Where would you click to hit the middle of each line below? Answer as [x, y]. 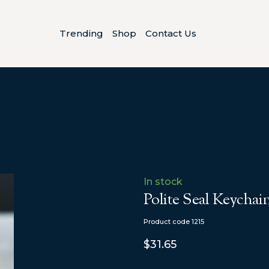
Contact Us [171, 34]
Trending [81, 34]
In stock [163, 181]
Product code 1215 [174, 221]
